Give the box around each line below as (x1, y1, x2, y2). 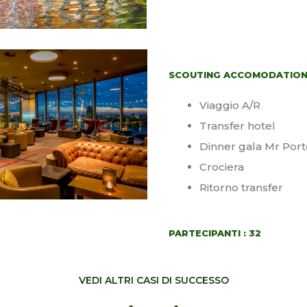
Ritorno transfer (199, 180, 283, 194)
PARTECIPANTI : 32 (168, 228, 261, 239)
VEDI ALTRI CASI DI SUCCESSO (78, 274, 229, 287)
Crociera (199, 160, 244, 173)
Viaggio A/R (199, 98, 260, 112)
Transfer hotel (199, 119, 275, 132)
